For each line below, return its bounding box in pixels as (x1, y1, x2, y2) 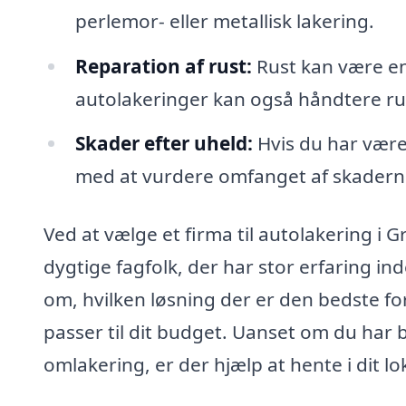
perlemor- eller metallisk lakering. (74, 7, 374, 34)
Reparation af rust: (74, 53, 252, 79)
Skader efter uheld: (74, 130, 253, 157)
